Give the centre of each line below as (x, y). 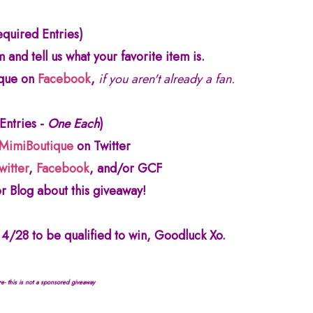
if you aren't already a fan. (166, 79)
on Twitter (102, 146)
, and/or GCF (127, 168)
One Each (73, 123)
